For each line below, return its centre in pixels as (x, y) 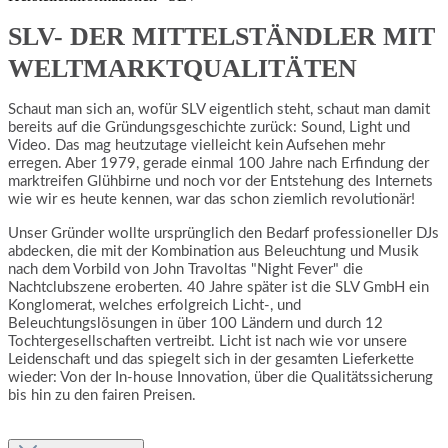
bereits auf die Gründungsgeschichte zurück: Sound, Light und (209, 127)
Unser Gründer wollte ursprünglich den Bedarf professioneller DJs (223, 233)
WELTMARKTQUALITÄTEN (182, 68)
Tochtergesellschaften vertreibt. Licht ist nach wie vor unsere (207, 341)
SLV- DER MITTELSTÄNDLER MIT (221, 36)
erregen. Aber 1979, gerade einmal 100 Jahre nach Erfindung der (218, 163)
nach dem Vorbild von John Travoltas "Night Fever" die (185, 269)
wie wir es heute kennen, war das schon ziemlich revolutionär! (211, 199)
